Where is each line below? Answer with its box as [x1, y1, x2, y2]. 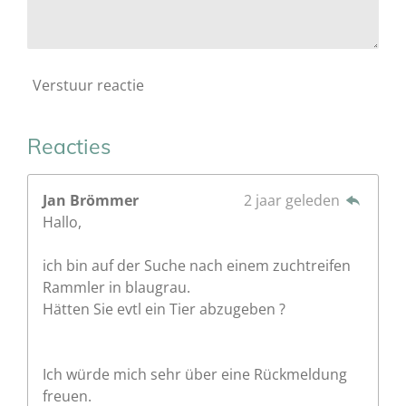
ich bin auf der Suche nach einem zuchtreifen [43, 255, 351, 275]
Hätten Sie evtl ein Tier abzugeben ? [43, 298, 285, 319]
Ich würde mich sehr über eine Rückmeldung [43, 363, 347, 384]
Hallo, [43, 211, 82, 232]
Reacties [27, 132, 111, 159]
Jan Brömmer [43, 189, 139, 210]
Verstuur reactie [33, 75, 144, 96]
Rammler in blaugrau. [43, 276, 190, 297]
